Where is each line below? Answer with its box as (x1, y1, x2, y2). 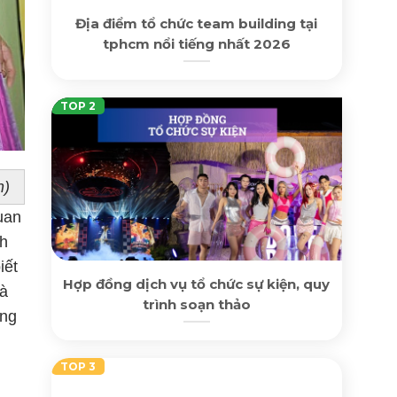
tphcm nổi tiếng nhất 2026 (102, 35, 291, 52)
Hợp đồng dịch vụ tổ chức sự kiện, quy (63, 275, 331, 292)
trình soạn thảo (142, 295, 251, 313)
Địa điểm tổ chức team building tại (75, 14, 318, 32)
